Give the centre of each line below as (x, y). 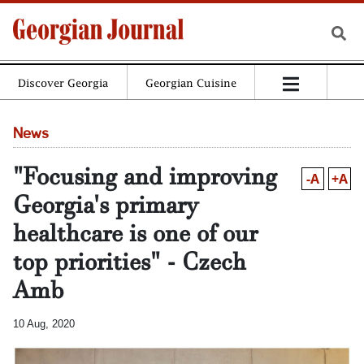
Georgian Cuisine (191, 83)
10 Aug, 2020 (44, 324)
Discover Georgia (63, 83)
